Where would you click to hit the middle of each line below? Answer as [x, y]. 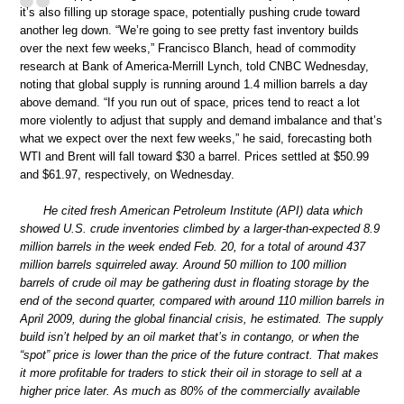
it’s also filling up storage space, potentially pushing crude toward [190, 13]
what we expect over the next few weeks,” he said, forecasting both [196, 139]
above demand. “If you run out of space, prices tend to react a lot [190, 103]
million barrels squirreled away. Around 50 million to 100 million [183, 264]
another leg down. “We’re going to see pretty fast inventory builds [189, 31]
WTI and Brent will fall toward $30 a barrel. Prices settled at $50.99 [194, 157]
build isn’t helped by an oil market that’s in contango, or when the [189, 336]
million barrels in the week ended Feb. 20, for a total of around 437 [193, 246]
